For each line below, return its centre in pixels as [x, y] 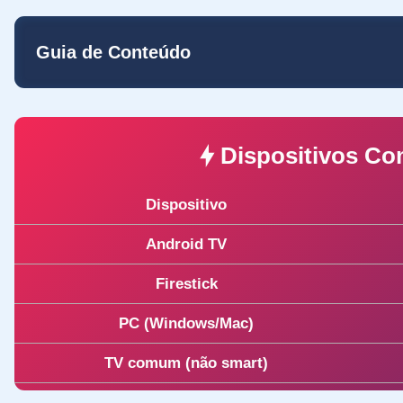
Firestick [186, 283]
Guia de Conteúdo [113, 52]
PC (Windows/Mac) [186, 323]
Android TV [186, 244]
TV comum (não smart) [186, 363]
